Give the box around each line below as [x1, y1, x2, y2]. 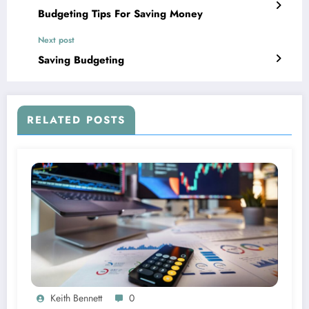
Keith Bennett [50, 291, 102, 306]
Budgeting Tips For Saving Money [38, 6, 203, 22]
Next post [38, 34, 74, 47]
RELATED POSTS [27, 112, 126, 128]
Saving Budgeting [38, 52, 124, 68]
